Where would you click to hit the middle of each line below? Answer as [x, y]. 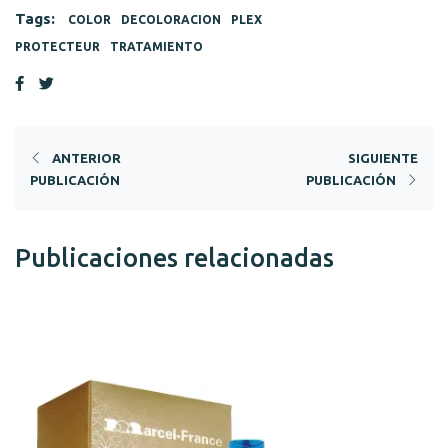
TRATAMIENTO [156, 46]
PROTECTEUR [57, 46]
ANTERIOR [86, 158]
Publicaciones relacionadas [174, 258]
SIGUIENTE [383, 158]
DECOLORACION [171, 19]
